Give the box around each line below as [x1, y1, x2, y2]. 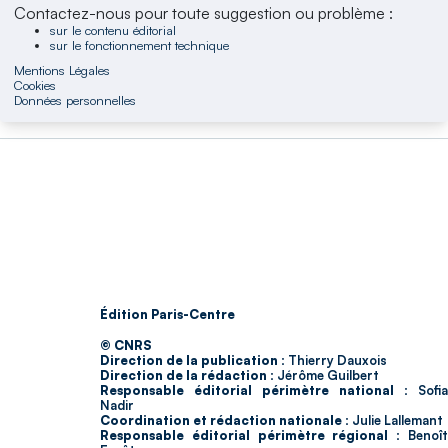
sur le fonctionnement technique [49, 36, 229, 53]
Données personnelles [14, 91, 137, 108]
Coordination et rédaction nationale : [100, 412, 349, 428]
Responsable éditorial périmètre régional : [100, 427, 401, 443]
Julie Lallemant [349, 412, 443, 428]
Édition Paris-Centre [100, 306, 235, 322]
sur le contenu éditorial [49, 21, 176, 38]
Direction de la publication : [100, 352, 285, 368]
